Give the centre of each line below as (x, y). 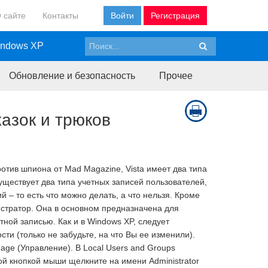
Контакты (60, 16)
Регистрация (175, 16)
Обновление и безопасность (72, 76)
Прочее (176, 76)
